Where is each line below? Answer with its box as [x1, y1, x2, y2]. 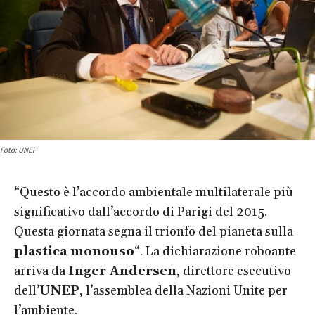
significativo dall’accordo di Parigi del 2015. [14, 204, 267, 221]
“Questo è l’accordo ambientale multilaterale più [14, 184, 293, 201]
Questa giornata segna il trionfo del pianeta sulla [14, 224, 293, 240]
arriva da [14, 263, 68, 280]
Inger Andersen [68, 263, 176, 280]
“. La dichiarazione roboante [134, 243, 296, 260]
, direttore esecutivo [176, 263, 291, 280]
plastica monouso [14, 243, 134, 260]
